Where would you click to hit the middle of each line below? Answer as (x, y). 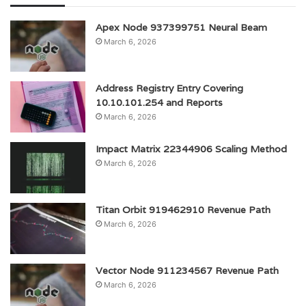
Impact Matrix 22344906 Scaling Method (191, 149)
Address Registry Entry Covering (169, 88)
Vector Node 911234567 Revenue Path (187, 270)
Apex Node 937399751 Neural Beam (181, 27)
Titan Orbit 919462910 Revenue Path (183, 209)
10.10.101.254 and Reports (159, 102)
